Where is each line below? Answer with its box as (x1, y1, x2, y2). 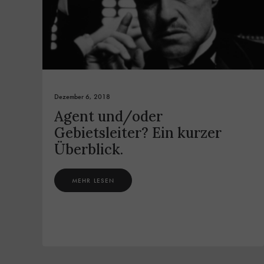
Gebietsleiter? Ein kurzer (54, 124, 222, 143)
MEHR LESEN (72, 176, 114, 185)
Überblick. (54, 140, 123, 159)
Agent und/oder (54, 107, 163, 126)
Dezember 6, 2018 (54, 92, 110, 102)
